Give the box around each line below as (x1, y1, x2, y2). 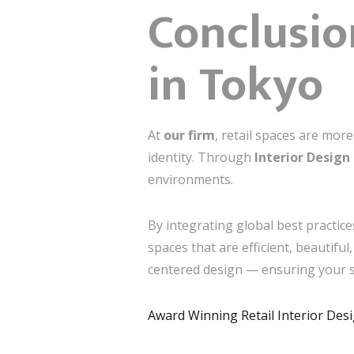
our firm (164, 126, 215, 144)
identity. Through (148, 149, 254, 166)
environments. (148, 171, 233, 188)
